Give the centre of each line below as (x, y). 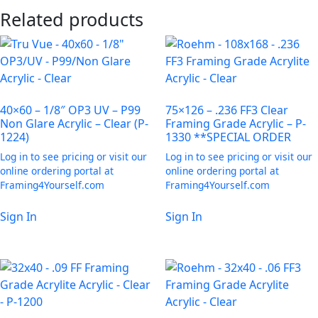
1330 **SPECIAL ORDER (228, 137)
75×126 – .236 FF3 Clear (226, 110)
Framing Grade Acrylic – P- (235, 123)
